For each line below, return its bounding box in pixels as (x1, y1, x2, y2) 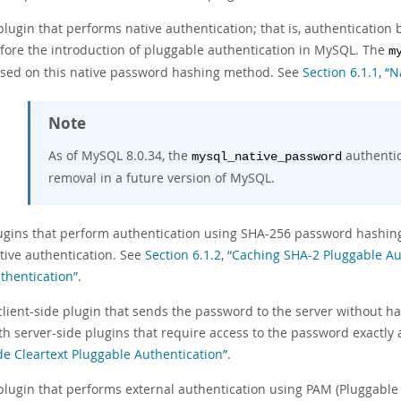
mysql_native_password (192, 150, 342, 164)
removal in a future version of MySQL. (48, 169, 275, 186)
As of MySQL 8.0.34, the (48, 147, 192, 164)
